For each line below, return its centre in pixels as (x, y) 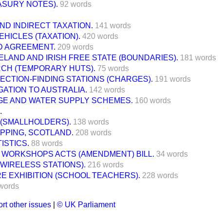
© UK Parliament (86, 204)
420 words (100, 36)
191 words (173, 79)
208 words (93, 132)
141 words (113, 25)
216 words (106, 164)
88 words (47, 143)
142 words (107, 90)
